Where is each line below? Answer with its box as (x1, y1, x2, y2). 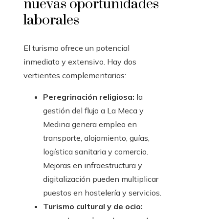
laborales (23, 12, 79, 29)
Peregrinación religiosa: (43, 92, 134, 102)
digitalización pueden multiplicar (43, 174, 158, 184)
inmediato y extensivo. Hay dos (23, 57, 136, 67)
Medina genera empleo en (43, 119, 137, 130)
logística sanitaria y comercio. (43, 147, 148, 157)
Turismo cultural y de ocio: (43, 201, 143, 212)
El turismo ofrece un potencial (23, 43, 130, 53)
